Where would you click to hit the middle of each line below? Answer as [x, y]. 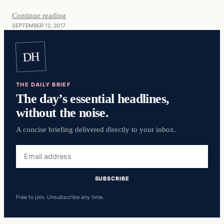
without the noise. [62, 112]
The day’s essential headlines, [93, 98]
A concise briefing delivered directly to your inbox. [96, 129]
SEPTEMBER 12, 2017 [39, 26]
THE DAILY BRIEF [43, 84]
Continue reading [39, 15]
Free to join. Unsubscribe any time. [60, 197]
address [30, 161]
